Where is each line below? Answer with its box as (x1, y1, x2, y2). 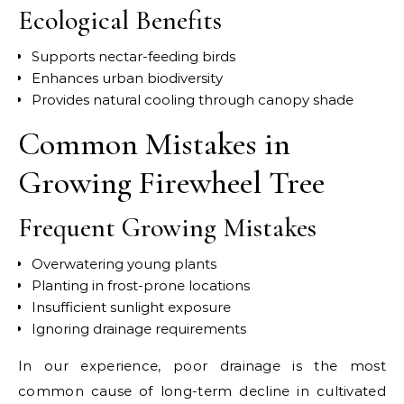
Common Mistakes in (18, 124, 290, 163)
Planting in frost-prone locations (32, 276, 250, 294)
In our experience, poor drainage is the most (18, 356, 386, 374)
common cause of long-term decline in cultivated (18, 381, 386, 399)
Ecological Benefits (18, 3, 222, 37)
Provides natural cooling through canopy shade (32, 90, 353, 108)
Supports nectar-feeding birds (32, 47, 235, 65)
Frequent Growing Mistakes (18, 210, 317, 244)
